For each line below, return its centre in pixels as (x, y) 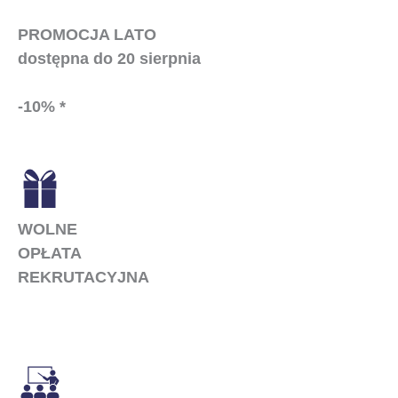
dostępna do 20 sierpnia (109, 58)
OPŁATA (50, 252)
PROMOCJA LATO (87, 34)
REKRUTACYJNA (84, 276)
